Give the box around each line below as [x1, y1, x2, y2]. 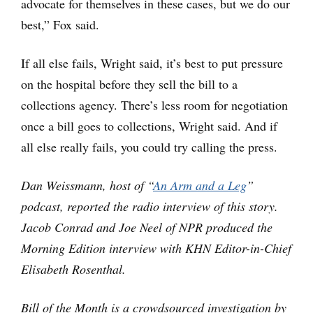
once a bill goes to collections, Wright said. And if [21, 117, 277, 134]
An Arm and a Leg [153, 176, 247, 194]
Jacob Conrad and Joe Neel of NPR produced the [21, 218, 272, 235]
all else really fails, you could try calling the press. [21, 138, 277, 155]
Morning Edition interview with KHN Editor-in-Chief [21, 239, 291, 256]
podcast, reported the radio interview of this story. [21, 197, 278, 214]
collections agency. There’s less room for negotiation [21, 96, 288, 113]
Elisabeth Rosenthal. [21, 260, 134, 277]
